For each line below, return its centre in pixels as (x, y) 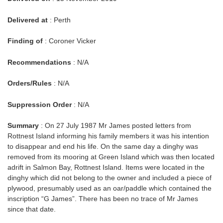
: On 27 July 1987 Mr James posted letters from (115, 126)
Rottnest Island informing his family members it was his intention (108, 136)
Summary (23, 126)
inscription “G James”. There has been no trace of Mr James (103, 199)
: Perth (59, 20)
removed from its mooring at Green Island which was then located (111, 157)
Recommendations (39, 62)
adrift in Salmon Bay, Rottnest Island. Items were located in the (106, 167)
